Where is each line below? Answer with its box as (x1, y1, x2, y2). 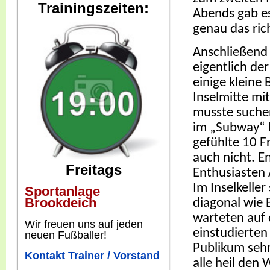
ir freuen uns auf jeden (35, 218, 143, 230)
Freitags (65, 162, 122, 178)
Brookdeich (25, 195, 96, 210)
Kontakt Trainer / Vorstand (25, 250, 160, 262)
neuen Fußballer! (25, 229, 110, 241)
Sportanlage (25, 184, 100, 199)
